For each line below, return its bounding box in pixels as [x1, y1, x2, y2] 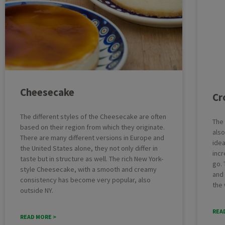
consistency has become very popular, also [20, 175, 151, 185]
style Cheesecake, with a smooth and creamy [20, 165, 157, 174]
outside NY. [20, 186, 53, 195]
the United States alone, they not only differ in [20, 144, 158, 153]
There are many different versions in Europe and [20, 133, 164, 143]
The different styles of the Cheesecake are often [20, 112, 166, 122]
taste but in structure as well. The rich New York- [20, 154, 163, 164]
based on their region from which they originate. [20, 123, 165, 132]
